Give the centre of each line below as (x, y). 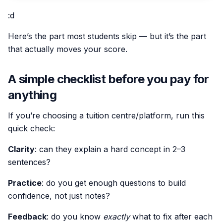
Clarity (21, 149)
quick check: (31, 128)
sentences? (29, 162)
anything (32, 95)
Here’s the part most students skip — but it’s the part (107, 36)
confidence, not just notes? (59, 195)
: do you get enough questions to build (114, 183)
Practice (25, 183)
